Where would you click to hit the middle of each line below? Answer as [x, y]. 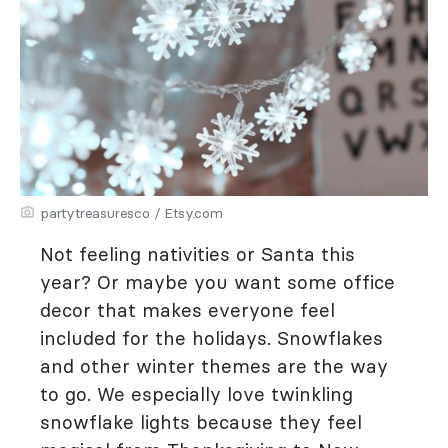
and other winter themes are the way [214, 366]
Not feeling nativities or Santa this [197, 254]
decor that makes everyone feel [187, 310]
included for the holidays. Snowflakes [211, 338]
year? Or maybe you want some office [217, 282]
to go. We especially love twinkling [196, 394]
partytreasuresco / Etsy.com [132, 213]
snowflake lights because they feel [201, 422]
